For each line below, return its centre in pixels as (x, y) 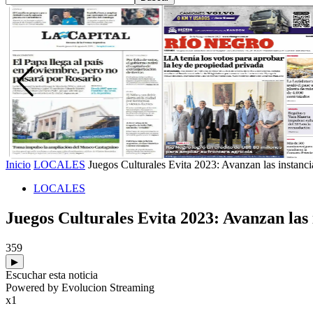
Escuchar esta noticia (52, 275)
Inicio (18, 165)
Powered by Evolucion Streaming (80, 287)
